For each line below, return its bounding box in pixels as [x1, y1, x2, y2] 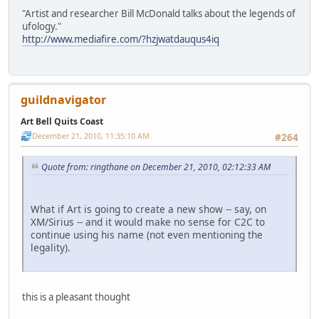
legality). [31, 241, 70, 255]
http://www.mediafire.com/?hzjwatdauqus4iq [22, 32, 219, 46]
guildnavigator [21, 92, 106, 108]
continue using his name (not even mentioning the [31, 228, 263, 242]
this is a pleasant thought [22, 291, 130, 304]
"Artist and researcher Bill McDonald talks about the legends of [22, 6, 296, 20]
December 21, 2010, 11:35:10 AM [32, 130, 150, 141]
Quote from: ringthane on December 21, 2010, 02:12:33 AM [41, 161, 271, 174]
